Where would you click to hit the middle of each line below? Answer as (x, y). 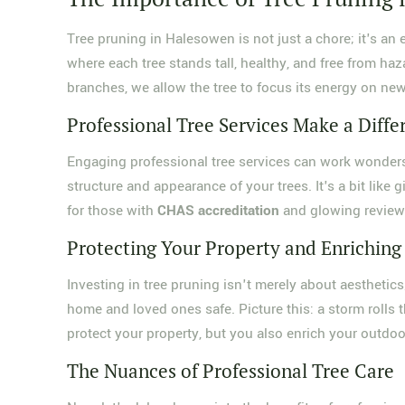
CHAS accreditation (219, 211)
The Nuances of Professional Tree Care (231, 371)
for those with (113, 211)
